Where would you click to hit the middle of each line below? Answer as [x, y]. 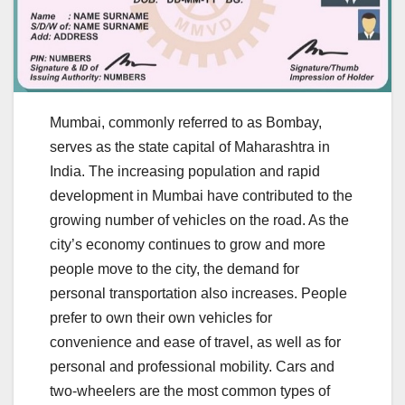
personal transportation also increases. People [198, 293]
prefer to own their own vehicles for [161, 317]
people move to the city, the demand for [174, 268]
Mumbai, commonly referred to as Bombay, [186, 122]
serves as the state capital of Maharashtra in [190, 146]
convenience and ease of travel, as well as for [195, 342]
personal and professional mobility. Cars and [192, 366]
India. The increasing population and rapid [185, 171]
